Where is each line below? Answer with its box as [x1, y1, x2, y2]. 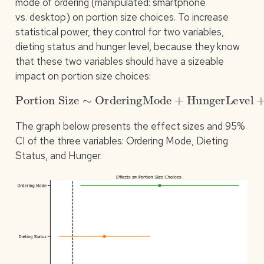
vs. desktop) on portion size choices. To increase [15, 11, 229, 24]
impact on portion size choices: [15, 70, 151, 83]
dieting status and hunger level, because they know [15, 40, 240, 54]
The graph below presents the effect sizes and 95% [15, 120, 245, 133]
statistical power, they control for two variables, [15, 25, 224, 39]
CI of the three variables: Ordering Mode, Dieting [15, 134, 228, 148]
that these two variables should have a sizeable [15, 55, 224, 68]
